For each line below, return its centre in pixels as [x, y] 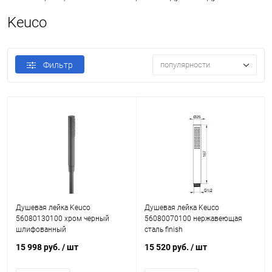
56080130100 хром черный [63, 219]
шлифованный [41, 229]
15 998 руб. [39, 247]
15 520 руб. [167, 247]
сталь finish [163, 229]
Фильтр [58, 65]
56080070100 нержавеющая [193, 219]
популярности [185, 65]
